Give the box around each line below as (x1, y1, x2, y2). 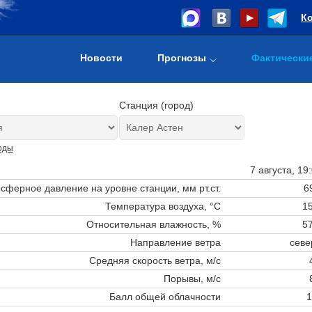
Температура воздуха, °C (104, 200, 221, 212)
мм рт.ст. (182, 182, 221, 194)
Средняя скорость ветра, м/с (88, 254, 221, 266)
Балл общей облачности (109, 290, 221, 302)
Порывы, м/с (163, 272, 221, 284)
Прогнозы (157, 52, 206, 63)
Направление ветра (130, 236, 221, 248)
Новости (80, 52, 123, 63)
